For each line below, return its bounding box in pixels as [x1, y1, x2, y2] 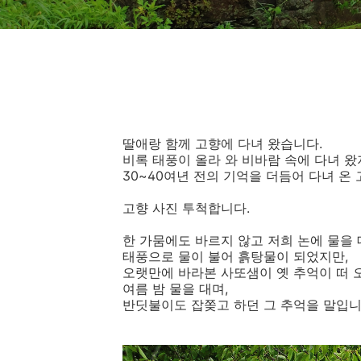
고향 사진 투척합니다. [122, 200, 250, 216]
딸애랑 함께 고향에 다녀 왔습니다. [122, 135, 322, 151]
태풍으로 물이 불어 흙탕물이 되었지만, [122, 248, 348, 264]
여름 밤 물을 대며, [122, 280, 228, 297]
